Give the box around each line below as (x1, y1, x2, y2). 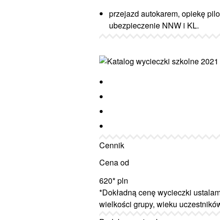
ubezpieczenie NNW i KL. (109, 20, 199, 31)
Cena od (99, 157, 129, 168)
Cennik (99, 139, 124, 151)
